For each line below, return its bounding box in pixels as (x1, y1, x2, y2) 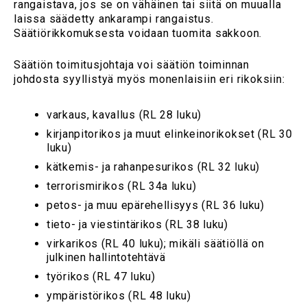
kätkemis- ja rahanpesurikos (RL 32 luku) (47, 160, 260, 174)
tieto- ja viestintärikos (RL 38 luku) (47, 218, 228, 232)
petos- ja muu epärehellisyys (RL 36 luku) (47, 199, 265, 212)
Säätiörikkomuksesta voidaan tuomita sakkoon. (14, 27, 262, 40)
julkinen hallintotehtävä (47, 251, 166, 265)
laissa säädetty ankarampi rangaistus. (14, 12, 214, 26)
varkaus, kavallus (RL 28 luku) (47, 108, 201, 122)
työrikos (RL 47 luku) (47, 270, 156, 284)
